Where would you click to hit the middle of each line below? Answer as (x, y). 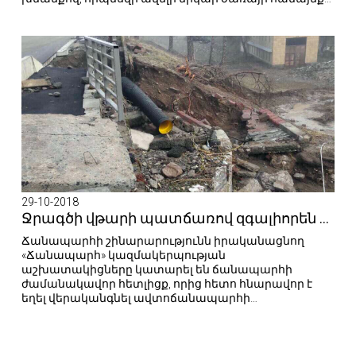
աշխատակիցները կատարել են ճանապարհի (157, 269)
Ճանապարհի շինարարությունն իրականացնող (163, 241)
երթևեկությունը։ (71, 312)
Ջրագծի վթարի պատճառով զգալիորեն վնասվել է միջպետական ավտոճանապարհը (324, 218)
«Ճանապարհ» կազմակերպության (124, 255)
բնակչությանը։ (66, 13)
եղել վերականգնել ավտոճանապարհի (136, 298)
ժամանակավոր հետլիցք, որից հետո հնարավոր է (167, 284)
